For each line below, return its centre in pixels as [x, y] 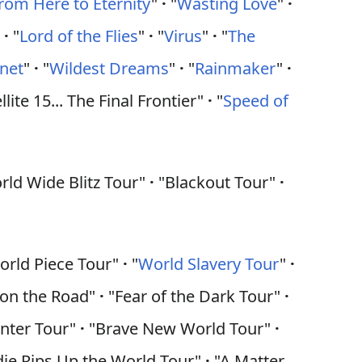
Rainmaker [236, 68]
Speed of [256, 101]
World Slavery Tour [209, 264]
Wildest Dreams [109, 68]
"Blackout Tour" [217, 182]
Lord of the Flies [79, 36]
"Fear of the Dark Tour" [195, 296]
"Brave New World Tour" [180, 328]
